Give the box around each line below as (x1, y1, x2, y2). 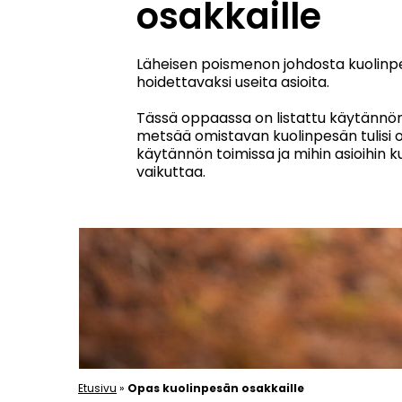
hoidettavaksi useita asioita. (136, 71, 329, 92)
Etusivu (78, 380, 117, 397)
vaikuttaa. (136, 161, 205, 182)
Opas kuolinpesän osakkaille (127, 380, 304, 397)
